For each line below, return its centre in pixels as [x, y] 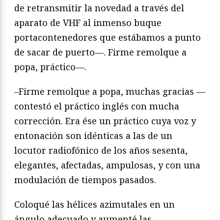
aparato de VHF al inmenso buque [88, 23]
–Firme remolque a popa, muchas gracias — [110, 92]
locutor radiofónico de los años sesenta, [101, 151]
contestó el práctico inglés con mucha [97, 106]
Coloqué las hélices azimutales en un [95, 205]
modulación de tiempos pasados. [85, 180]
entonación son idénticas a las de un [93, 136]
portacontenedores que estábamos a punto [108, 38]
